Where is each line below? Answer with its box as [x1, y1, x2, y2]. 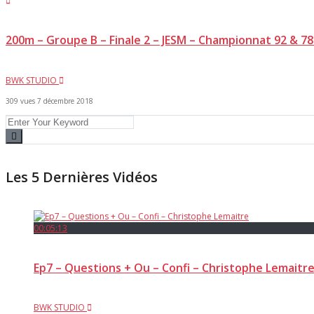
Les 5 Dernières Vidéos [6, 168, 158, 187]
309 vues [6, 95, 35, 106]
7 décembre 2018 [37, 95, 93, 106]
